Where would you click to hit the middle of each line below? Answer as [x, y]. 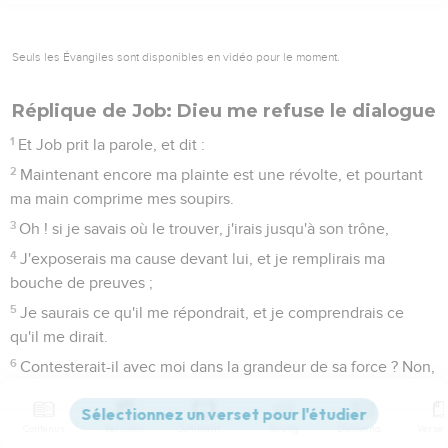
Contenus [44, 428]
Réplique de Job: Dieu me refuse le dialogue [224, 110]
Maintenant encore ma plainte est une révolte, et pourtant [222, 174]
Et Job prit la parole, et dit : [112, 144]
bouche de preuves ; [81, 282]
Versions [124, 428]
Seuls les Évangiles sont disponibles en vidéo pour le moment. [176, 56]
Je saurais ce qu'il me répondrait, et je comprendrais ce [212, 312]
